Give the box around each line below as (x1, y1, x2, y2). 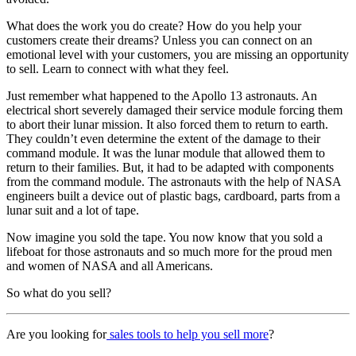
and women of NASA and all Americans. (6, 258, 213, 273)
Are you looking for (6, 327, 106, 341)
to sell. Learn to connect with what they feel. (6, 61, 229, 75)
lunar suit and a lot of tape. (6, 203, 139, 217)
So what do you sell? (6, 285, 111, 300)
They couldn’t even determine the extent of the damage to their (6, 131, 320, 145)
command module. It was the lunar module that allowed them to (6, 145, 325, 160)
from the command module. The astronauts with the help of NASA (6, 174, 341, 188)
